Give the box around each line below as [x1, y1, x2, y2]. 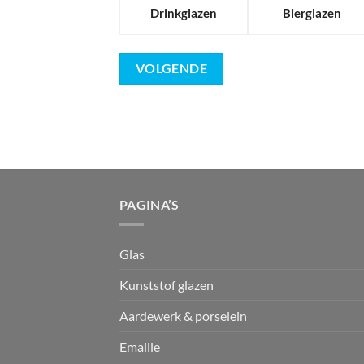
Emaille [119, 338, 160, 354]
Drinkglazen [149, 5, 217, 20]
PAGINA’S [119, 197, 180, 213]
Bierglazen [282, 5, 341, 20]
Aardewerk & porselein [119, 307, 247, 323]
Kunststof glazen [119, 276, 214, 292]
